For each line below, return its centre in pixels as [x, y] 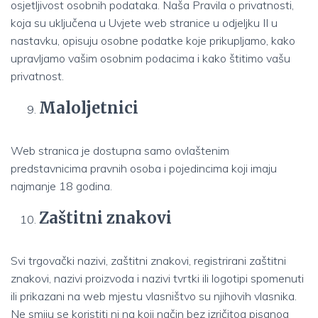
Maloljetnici [89, 108]
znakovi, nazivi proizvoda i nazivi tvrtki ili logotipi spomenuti [157, 278]
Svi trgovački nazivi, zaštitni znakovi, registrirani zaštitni [148, 261]
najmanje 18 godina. [61, 186]
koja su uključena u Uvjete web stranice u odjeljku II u [144, 23]
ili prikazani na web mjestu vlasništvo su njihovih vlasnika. [154, 296]
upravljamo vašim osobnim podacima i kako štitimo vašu [150, 58]
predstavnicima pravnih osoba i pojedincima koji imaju [144, 168]
